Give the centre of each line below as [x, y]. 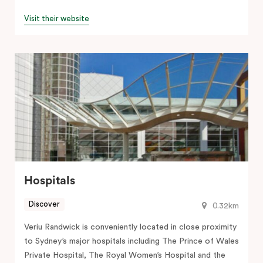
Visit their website [57, 18]
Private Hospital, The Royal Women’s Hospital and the [125, 255]
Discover [44, 204]
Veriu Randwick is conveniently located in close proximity [130, 227]
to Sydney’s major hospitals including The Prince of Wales [131, 241]
